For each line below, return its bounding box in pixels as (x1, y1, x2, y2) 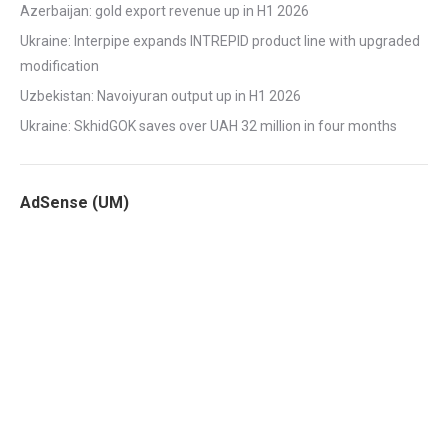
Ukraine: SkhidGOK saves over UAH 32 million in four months (20, 118, 397, 134)
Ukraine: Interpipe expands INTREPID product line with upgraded (20, 33, 420, 49)
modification (20, 58, 99, 74)
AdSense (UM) (20, 193, 129, 212)
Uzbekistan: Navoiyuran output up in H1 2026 (20, 88, 301, 104)
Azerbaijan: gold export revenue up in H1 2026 (20, 3, 309, 19)
